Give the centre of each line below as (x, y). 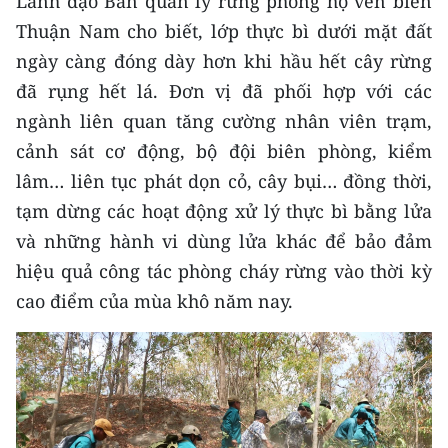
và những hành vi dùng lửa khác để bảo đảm (224, 241)
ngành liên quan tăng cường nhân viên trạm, (224, 121)
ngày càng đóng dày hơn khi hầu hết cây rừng (224, 61)
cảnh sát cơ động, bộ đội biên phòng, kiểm (224, 151)
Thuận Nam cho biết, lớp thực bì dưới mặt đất (224, 31)
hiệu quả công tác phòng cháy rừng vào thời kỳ (224, 271)
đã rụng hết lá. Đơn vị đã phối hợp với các (224, 91)
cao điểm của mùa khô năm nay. (154, 301)
